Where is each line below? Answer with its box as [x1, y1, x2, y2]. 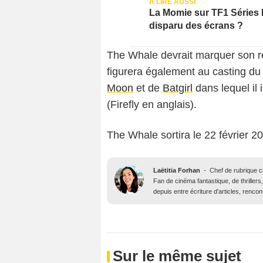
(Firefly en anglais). [107, 99, 197, 111]
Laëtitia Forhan [153, 167, 200, 174]
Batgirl [163, 82, 193, 95]
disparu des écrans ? [149, 21, 243, 31]
